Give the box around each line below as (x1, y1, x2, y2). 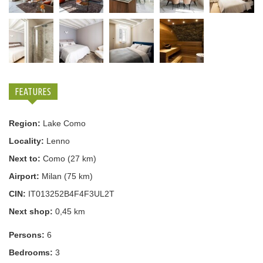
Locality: (9, 136, 44, 146)
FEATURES (15, 86, 51, 97)
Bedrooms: (9, 248, 53, 258)
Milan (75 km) (39, 171, 93, 181)
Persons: (9, 230, 45, 240)
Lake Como (41, 119, 86, 129)
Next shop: (9, 207, 53, 217)
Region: (9, 119, 41, 129)
